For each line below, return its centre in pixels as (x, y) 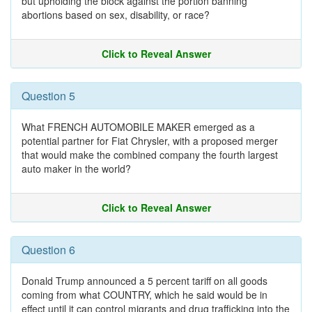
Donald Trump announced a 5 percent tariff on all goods (145, 281)
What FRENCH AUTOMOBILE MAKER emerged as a (138, 127)
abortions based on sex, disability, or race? (116, 15)
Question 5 (48, 96)
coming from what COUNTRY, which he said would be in (145, 295)
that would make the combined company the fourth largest (150, 155)
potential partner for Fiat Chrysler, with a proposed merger (150, 141)
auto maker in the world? (76, 169)
